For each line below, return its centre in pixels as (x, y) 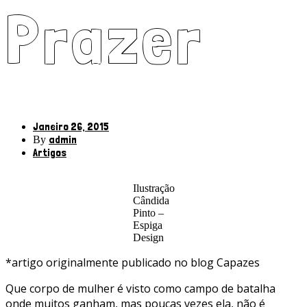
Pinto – (148, 213)
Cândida (151, 201)
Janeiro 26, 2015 (71, 127)
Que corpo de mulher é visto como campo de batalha (140, 289)
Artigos (50, 153)
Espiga (147, 225)
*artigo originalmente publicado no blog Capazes (133, 263)
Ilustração (153, 188)
